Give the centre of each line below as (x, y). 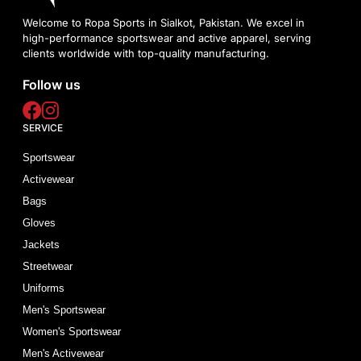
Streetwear (48, 266)
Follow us (52, 84)
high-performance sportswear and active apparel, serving (167, 37)
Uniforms (44, 288)
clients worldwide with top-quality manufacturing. (146, 53)
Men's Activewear (64, 353)
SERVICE (43, 127)
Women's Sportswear (72, 331)
